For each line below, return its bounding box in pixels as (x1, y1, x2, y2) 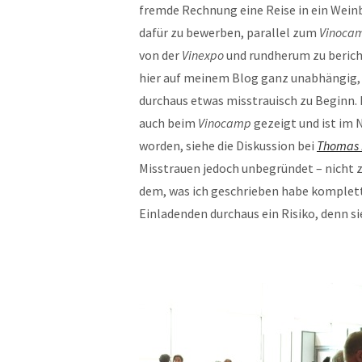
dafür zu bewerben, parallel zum (139, 24, 319, 40)
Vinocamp (198, 115, 251, 131)
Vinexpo (182, 47, 224, 63)
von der (139, 47, 182, 63)
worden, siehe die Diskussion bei (139, 137, 317, 154)
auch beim (139, 115, 198, 131)
